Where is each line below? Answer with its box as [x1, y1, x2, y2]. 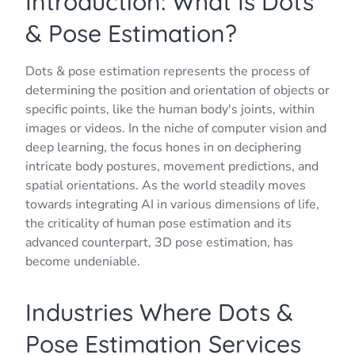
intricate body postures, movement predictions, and [25, 157, 319, 175]
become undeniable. [25, 252, 140, 270]
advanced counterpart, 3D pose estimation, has [25, 233, 293, 251]
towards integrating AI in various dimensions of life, [25, 195, 319, 213]
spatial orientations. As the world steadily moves [25, 176, 306, 194]
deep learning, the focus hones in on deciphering [25, 138, 301, 156]
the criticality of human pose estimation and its [25, 214, 292, 232]
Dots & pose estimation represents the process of [25, 62, 310, 80]
